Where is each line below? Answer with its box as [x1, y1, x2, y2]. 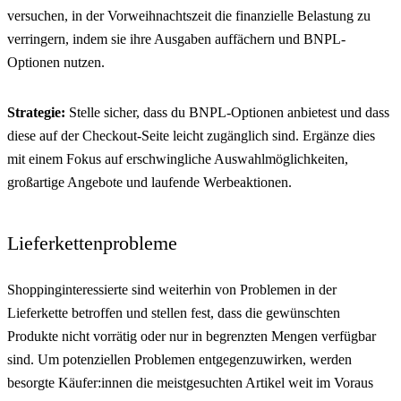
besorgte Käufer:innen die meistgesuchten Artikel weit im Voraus [7, 374, 373, 390]
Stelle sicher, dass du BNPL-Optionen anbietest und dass [65, 104, 389, 120]
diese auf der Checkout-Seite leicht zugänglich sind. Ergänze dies [7, 127, 375, 143]
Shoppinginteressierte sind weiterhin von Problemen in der [7, 281, 337, 297]
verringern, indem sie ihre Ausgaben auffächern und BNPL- [7, 30, 346, 47]
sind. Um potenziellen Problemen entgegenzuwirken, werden [7, 351, 352, 367]
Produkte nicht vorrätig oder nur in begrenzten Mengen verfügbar [7, 328, 376, 344]
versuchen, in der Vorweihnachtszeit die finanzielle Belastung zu [7, 7, 371, 23]
